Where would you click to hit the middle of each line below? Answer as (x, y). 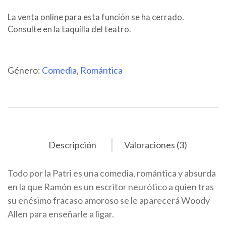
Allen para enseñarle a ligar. (61, 214)
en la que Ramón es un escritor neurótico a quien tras (111, 187)
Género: (25, 70)
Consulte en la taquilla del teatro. (69, 30)
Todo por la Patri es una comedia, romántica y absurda (112, 173)
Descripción (72, 145)
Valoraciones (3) (155, 145)
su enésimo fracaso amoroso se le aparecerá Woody (109, 201)
